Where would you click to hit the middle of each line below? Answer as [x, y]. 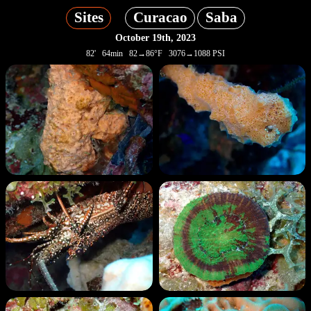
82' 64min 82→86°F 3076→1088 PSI [155, 53]
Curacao [160, 18]
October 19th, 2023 [155, 37]
